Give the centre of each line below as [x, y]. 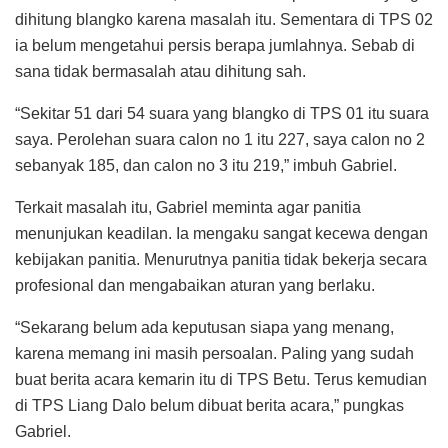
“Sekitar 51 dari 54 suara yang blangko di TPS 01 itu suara [222, 113]
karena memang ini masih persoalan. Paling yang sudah [214, 353]
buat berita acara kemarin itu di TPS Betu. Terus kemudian [221, 379]
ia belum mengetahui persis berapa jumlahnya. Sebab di [215, 45]
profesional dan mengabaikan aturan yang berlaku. [195, 285]
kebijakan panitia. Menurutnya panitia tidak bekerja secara [221, 259]
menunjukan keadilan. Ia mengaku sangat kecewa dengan [221, 233]
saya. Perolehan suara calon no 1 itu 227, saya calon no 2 [220, 139]
